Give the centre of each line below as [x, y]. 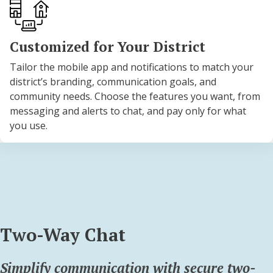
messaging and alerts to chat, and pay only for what [128, 111]
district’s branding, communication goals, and [113, 81]
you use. [29, 125]
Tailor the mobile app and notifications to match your [132, 67]
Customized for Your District [108, 47]
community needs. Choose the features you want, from [135, 96]
